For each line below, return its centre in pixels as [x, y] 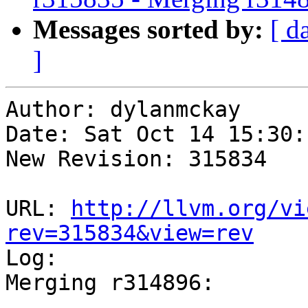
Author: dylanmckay [123, 110]
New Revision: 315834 [136, 159]
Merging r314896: [110, 283]
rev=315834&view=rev [130, 233]
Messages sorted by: [148, 30]
